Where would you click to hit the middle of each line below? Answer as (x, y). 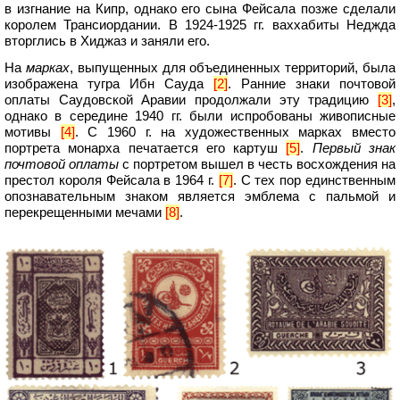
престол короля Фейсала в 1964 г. (112, 180)
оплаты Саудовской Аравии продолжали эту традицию (191, 100)
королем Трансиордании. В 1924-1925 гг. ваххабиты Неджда (200, 25)
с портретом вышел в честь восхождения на (257, 164)
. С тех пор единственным (314, 180)
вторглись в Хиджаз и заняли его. (107, 41)
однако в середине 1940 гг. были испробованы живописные (200, 116)
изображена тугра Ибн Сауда (109, 84)
